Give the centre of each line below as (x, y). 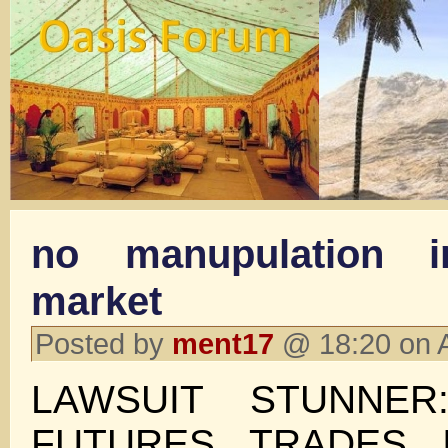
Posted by (103, 343)
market (96, 301)
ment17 (223, 343)
